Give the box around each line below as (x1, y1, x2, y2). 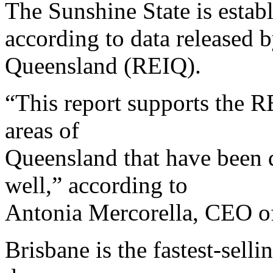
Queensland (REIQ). (5, 52, 201, 79)
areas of (5, 116, 79, 143)
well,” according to (5, 171, 188, 198)
